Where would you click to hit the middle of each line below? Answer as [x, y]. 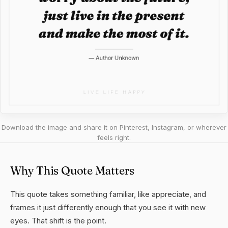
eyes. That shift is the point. [58, 221]
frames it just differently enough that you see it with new [108, 207]
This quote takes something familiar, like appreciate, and [108, 194]
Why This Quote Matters [73, 170]
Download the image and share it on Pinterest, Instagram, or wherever [114, 127]
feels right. [114, 137]
